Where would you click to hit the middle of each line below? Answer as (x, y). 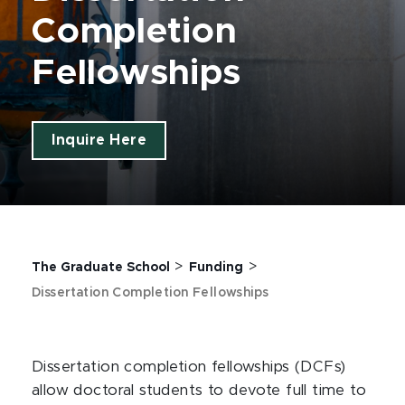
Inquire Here (99, 140)
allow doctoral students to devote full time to (199, 391)
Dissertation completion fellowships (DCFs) (189, 367)
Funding (217, 268)
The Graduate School (101, 268)
